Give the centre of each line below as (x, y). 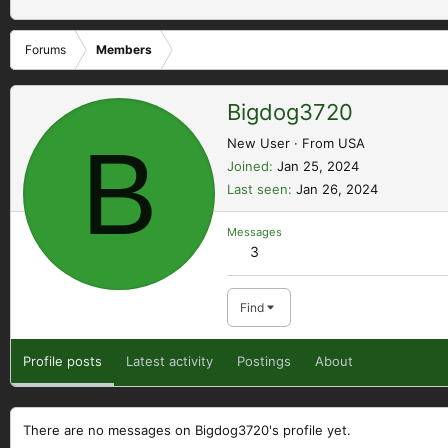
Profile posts (62, 360)
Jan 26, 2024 (337, 188)
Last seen (257, 188)
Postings (264, 360)
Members (124, 49)
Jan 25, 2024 (318, 165)
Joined (248, 165)
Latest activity (169, 360)
